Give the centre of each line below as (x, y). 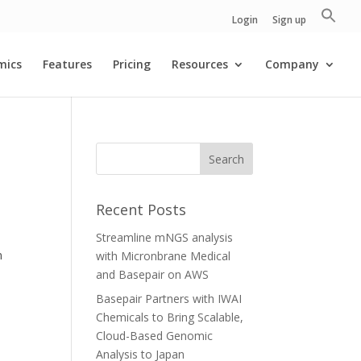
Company (292, 64)
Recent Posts (141, 210)
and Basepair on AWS (153, 274)
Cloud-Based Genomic (155, 336)
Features (67, 64)
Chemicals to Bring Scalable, (170, 317)
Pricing (132, 64)
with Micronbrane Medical (164, 256)
